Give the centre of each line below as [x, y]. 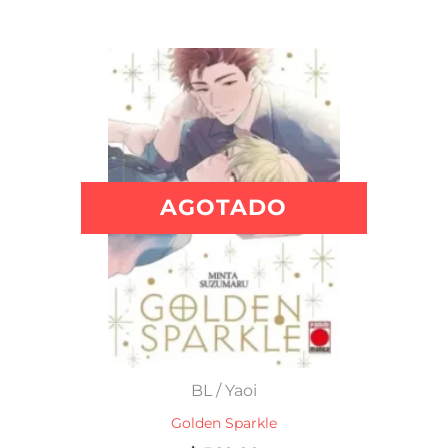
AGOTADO [224, 208]
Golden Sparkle [224, 423]
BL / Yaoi [224, 391]
